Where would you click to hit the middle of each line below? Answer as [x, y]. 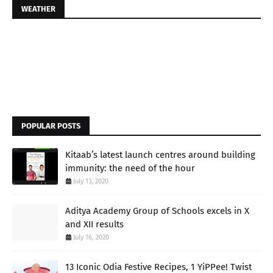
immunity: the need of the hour [130, 168]
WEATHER [38, 9]
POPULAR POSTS [51, 126]
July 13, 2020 [91, 181]
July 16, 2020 [91, 237]
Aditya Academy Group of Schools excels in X [157, 211]
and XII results [94, 224]
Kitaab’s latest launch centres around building [160, 154]
